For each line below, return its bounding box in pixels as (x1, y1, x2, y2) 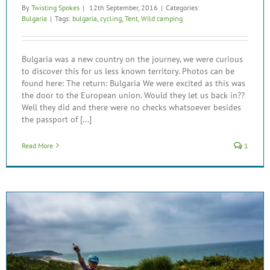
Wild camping (141, 13, 183, 23)
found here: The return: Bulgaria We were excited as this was (22, 77, 245, 89)
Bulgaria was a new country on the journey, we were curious (22, 53, 243, 64)
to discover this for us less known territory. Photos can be (22, 65, 234, 77)
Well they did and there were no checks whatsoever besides (22, 101, 241, 113)
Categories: (166, 2, 199, 12)
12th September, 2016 (87, 2, 158, 12)
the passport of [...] (22, 113, 92, 125)
